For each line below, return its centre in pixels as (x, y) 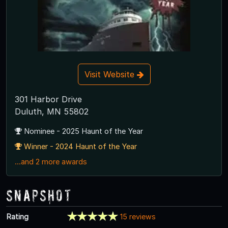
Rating (18, 216)
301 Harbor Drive (48, 99)
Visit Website (110, 74)
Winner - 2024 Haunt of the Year (79, 146)
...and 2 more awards (51, 162)
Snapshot (39, 195)
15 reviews (138, 216)
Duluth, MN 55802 (52, 111)
